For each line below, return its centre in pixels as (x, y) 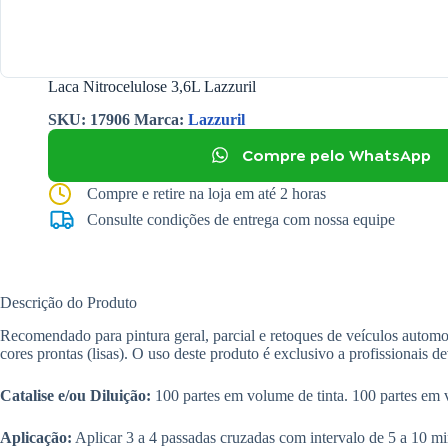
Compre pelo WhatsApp (336, 155)
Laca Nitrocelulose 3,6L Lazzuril (152, 86)
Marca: (161, 119)
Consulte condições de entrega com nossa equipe (241, 219)
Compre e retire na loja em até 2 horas (206, 193)
